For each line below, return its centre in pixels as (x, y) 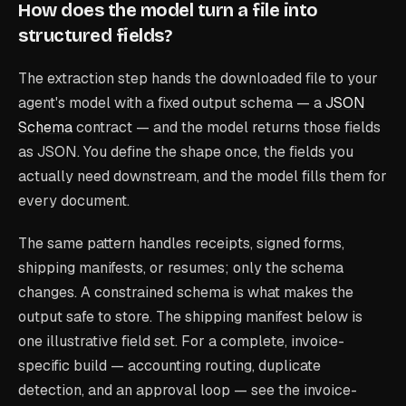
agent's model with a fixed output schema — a (170, 102)
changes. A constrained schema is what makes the (186, 292)
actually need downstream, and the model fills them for (203, 176)
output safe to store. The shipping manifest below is (190, 316)
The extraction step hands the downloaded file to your (198, 78)
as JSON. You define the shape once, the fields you (186, 151)
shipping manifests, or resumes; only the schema (181, 267)
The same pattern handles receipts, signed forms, (181, 243)
